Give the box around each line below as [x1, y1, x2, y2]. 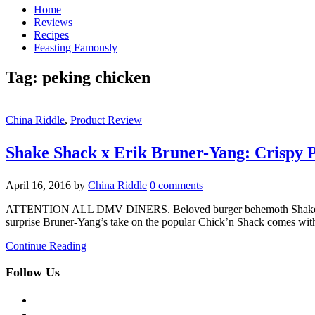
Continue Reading [6, 239, 86, 252]
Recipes [34, 29, 69, 41]
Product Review [70, 113, 142, 126]
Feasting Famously [34, 41, 117, 53]
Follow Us [6, 264, 60, 279]
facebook [33, 291, 74, 304]
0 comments [150, 179, 203, 191]
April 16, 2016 [6, 179, 71, 191]
